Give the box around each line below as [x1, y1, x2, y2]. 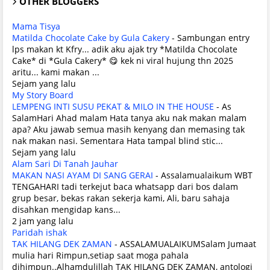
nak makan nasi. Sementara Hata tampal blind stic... [12, 134, 223, 146]
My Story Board [12, 89, 74, 101]
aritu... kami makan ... [12, 66, 99, 78]
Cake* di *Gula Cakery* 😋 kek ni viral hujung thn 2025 [12, 54, 233, 66]
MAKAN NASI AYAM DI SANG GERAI [12, 169, 153, 181]
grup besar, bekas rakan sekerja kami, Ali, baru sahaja [12, 192, 230, 204]
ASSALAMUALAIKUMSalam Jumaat [120, 237, 256, 250]
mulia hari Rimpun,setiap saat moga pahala [12, 249, 189, 261]
